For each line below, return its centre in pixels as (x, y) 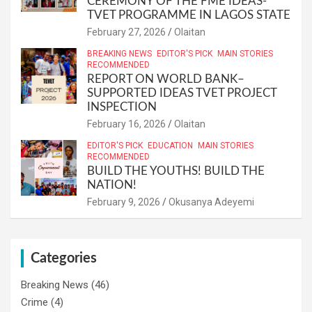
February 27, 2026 (126, 32)
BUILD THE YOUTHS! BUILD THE (176, 171)
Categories (64, 258)
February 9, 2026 (124, 202)
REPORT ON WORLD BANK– (166, 79)
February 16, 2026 (126, 124)
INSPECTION (122, 107)
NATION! (112, 185)
